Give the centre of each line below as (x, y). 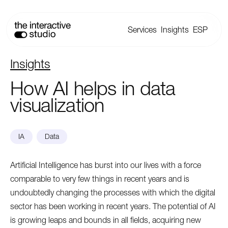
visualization (57, 105)
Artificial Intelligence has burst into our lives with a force (106, 165)
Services (142, 30)
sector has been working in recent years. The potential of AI (113, 206)
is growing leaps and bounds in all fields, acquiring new (106, 220)
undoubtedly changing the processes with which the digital (113, 192)
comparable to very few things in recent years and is (100, 179)
